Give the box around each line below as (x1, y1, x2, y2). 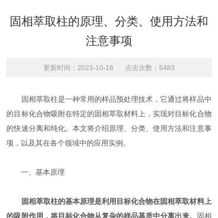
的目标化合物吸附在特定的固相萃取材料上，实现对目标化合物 (6, 109, 212, 118)
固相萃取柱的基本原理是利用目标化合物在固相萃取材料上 (21, 197, 212, 205)
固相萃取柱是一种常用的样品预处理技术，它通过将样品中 (6, 95, 212, 103)
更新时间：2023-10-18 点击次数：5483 (43, 64, 175, 72)
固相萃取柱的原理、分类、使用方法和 (9, 15, 208, 28)
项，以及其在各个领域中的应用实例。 (6, 139, 131, 147)
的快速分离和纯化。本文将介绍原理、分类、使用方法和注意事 (6, 124, 212, 132)
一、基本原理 (6, 168, 65, 176)
